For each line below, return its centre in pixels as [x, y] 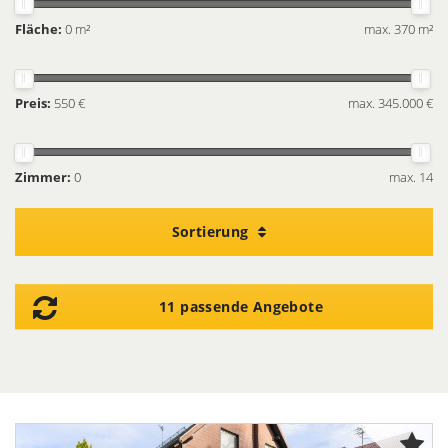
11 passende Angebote [241, 306]
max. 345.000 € [390, 103]
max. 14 [411, 177]
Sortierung [212, 231]
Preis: [33, 103]
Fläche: [38, 29]
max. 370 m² [398, 29]
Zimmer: [43, 177]
